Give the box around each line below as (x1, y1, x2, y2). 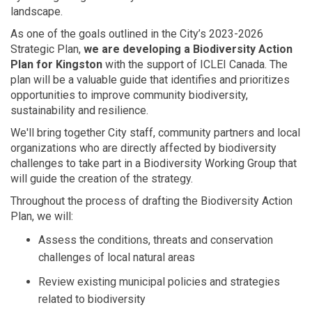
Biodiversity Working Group (143, 156, 276, 170)
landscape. (10, 4, 63, 18)
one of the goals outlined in (26, 26, 159, 40)
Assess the (38, 233, 97, 247)
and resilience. (75, 103, 148, 117)
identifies (171, 72, 217, 86)
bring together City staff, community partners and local (34, 125, 300, 139)
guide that (117, 72, 171, 86)
